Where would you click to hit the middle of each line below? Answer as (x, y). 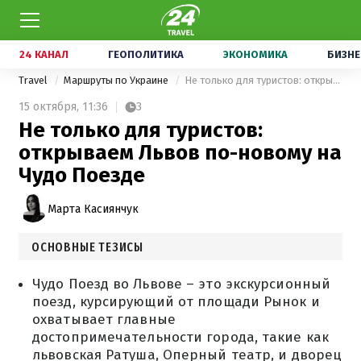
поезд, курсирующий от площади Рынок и (176, 302)
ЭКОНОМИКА (255, 54)
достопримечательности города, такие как (180, 337)
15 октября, (49, 107)
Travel (34, 80)
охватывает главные (104, 320)
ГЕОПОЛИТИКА (146, 54)
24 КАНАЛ (44, 54)
